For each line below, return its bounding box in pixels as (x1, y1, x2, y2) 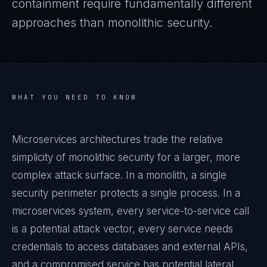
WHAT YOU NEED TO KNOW (12, 93, 137, 101)
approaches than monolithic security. (12, 15, 213, 30)
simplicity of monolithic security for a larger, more (12, 151, 240, 163)
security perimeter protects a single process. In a (12, 187, 240, 199)
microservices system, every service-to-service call (12, 205, 249, 217)
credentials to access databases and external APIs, (12, 241, 248, 253)
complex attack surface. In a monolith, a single (12, 169, 226, 181)
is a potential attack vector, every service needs (12, 223, 233, 235)
